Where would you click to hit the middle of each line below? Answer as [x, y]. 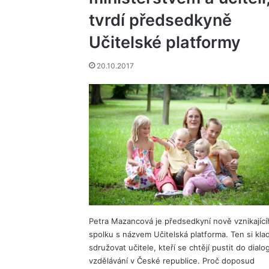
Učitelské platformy [165, 42]
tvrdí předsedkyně [160, 20]
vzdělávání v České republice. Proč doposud [171, 261]
